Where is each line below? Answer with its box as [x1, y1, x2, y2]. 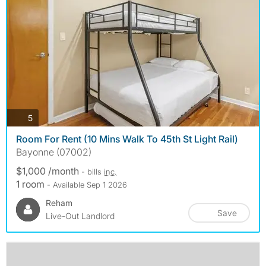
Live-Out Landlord [46, 211, 115, 221]
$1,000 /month [16, 165, 81, 178]
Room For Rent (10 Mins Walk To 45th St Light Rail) [16, 133, 238, 145]
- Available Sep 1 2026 [47, 180, 127, 190]
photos [32, 112, 58, 122]
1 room [16, 178, 47, 191]
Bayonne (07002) [16, 146, 91, 159]
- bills [81, 167, 104, 177]
